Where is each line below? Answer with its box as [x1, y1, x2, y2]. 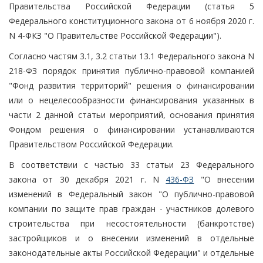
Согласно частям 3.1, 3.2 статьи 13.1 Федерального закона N [9, 50, 254, 62]
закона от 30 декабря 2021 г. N [9, 173, 166, 185]
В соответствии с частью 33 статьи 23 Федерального [9, 159, 254, 170]
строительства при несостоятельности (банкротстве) [9, 217, 254, 229]
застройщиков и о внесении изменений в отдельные [9, 232, 254, 244]
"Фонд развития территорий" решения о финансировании [9, 79, 254, 91]
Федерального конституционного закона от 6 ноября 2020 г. [9, 15, 254, 26]
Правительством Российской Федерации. [9, 138, 174, 150]
